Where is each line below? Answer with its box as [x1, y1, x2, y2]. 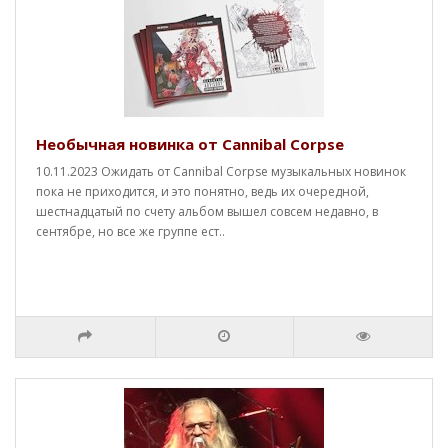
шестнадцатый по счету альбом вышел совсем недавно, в [36, 203, 378, 220]
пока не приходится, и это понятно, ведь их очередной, [36, 183, 369, 200]
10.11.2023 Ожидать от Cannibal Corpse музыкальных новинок [36, 163, 406, 180]
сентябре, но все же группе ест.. [36, 223, 225, 240]
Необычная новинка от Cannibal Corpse [36, 134, 344, 154]
